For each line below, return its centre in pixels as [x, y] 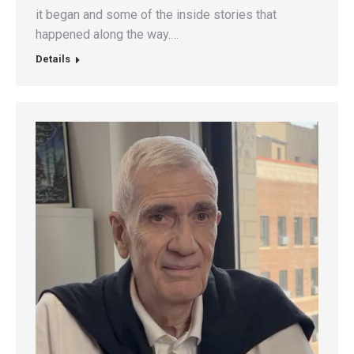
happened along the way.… [107, 34]
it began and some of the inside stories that [156, 14]
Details [53, 58]
